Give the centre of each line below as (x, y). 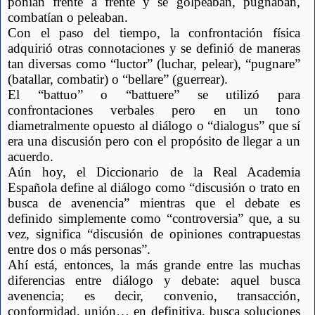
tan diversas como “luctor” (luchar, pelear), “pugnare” (154, 64)
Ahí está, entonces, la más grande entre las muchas (154, 265)
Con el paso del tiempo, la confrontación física (154, 33)
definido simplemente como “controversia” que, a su (154, 219)
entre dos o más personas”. (79, 250)
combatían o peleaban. (68, 18)
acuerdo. (32, 157)
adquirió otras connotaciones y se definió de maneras (154, 49)
